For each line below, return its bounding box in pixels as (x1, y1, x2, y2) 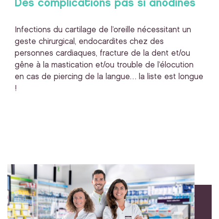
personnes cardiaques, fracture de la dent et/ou (15, 50, 190, 57)
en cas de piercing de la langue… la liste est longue (15, 73, 203, 81)
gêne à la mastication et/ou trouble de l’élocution (15, 62, 194, 69)
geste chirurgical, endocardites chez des (15, 38, 164, 45)
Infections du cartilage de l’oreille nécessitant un (15, 26, 191, 34)
